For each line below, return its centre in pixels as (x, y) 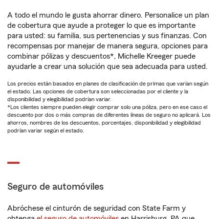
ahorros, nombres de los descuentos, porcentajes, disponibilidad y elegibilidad (104, 123)
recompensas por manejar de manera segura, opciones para (108, 46)
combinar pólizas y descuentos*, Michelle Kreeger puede (101, 56)
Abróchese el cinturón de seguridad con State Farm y (97, 208)
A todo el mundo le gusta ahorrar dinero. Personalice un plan (108, 15)
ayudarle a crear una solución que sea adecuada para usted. (108, 66)
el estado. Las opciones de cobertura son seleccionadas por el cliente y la (98, 91)
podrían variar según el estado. (46, 131)
